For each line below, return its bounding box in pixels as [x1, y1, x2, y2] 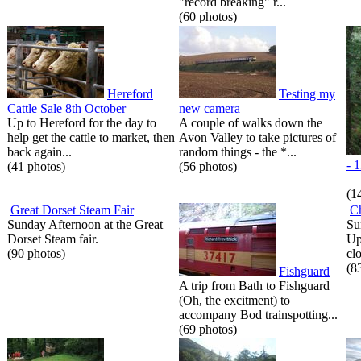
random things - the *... [179, 144, 297, 159]
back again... [7, 144, 72, 159]
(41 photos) [7, 159, 65, 173]
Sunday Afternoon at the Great [7, 217, 163, 231]
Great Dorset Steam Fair [10, 202, 134, 217]
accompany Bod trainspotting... [179, 307, 338, 322]
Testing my [279, 86, 335, 101]
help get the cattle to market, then [7, 130, 175, 144]
